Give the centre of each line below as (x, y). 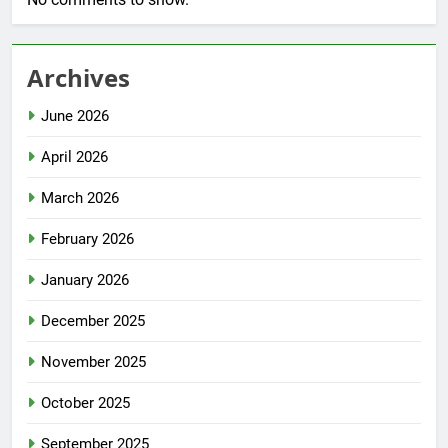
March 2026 (80, 198)
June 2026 (75, 116)
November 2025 (93, 362)
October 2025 (85, 403)
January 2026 (85, 280)
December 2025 (93, 321)
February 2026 (87, 239)
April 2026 (74, 157)
